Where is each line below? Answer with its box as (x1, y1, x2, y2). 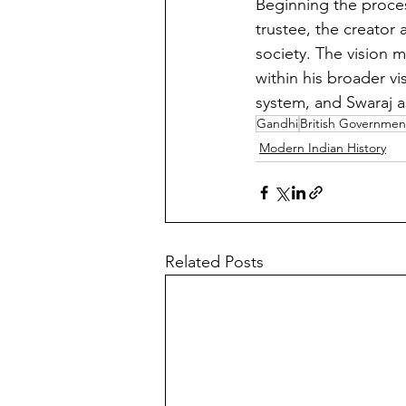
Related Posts (165, 252, 264, 272)
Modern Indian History (259, 140, 386, 156)
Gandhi (256, 115, 298, 131)
